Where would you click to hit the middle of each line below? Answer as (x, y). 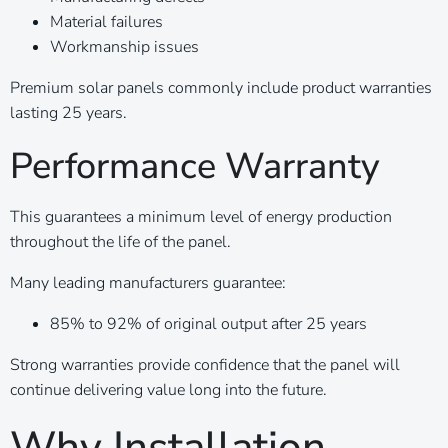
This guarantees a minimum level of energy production (201, 216)
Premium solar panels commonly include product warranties (221, 87)
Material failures (106, 21)
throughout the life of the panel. (120, 241)
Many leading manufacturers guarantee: (148, 282)
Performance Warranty (195, 166)
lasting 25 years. (68, 112)
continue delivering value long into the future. (168, 389)
